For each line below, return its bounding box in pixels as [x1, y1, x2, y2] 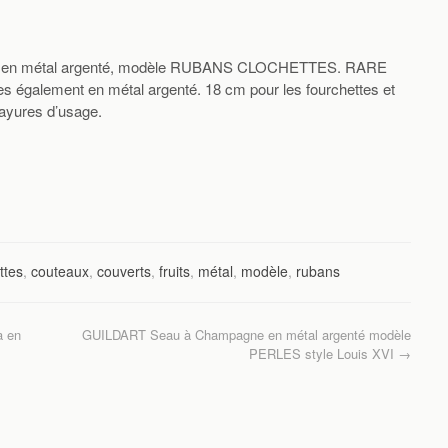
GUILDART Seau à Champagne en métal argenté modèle [82, 325, 411, 345]
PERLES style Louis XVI [249, 344, 398, 364]
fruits [159, 261, 190, 282]
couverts [97, 261, 151, 282]
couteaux [31, 261, 89, 282]
